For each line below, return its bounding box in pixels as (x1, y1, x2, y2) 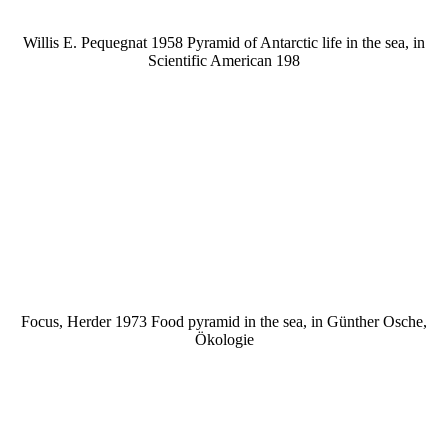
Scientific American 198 (148, 51, 300, 69)
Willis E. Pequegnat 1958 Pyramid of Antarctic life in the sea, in (23, 33, 425, 51)
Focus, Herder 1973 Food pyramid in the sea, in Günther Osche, (21, 312, 427, 330)
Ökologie (194, 330, 254, 348)
